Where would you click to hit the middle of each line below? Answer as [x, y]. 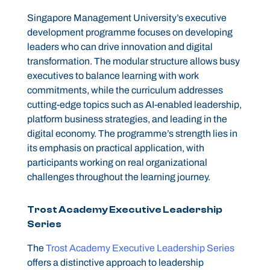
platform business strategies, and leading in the [127, 119]
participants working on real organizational [117, 163]
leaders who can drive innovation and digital [120, 47]
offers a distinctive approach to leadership [115, 263]
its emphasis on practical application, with [115, 148]
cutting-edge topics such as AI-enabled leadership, [134, 105]
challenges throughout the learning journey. [118, 177]
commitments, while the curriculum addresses [125, 90]
